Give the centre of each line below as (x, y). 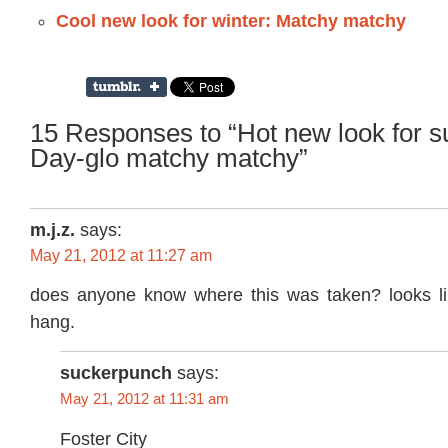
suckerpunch (116, 373)
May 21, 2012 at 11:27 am (121, 255)
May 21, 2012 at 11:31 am (144, 399)
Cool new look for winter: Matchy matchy (231, 21)
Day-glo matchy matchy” (169, 157)
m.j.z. (52, 229)
